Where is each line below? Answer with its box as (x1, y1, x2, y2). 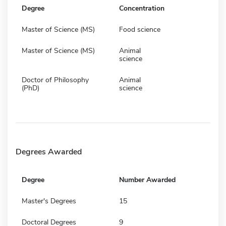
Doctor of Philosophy (22, 75, 89, 85)
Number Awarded (119, 175, 176, 185)
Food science (119, 24, 160, 34)
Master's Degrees (22, 196, 76, 206)
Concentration (119, 3, 164, 13)
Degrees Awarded (16, 146, 82, 157)
